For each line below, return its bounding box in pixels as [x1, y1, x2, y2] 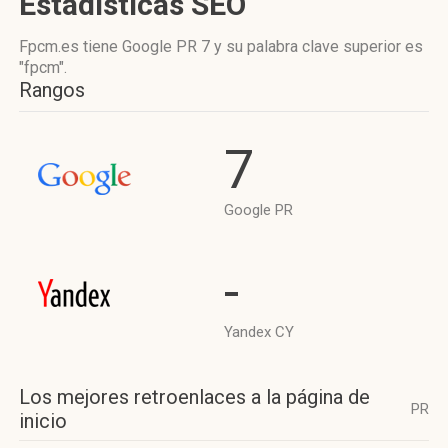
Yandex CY [224, 323, 294, 341]
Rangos [19, 78, 85, 102]
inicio [19, 409, 67, 433]
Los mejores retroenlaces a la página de [19, 385, 370, 409]
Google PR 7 [122, 37, 210, 56]
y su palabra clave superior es [210, 37, 423, 56]
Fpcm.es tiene [19, 37, 122, 56]
